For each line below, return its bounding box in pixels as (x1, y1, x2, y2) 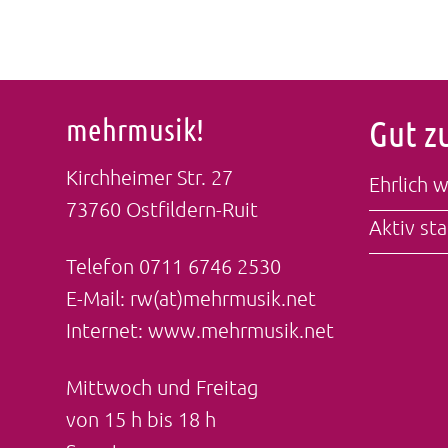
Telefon (65, 254, 139, 278)
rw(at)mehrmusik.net (129, 286, 316, 310)
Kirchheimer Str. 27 (65, 165, 233, 189)
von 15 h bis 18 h (65, 407, 216, 431)
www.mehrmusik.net (147, 318, 334, 342)
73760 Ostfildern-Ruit (65, 197, 258, 221)
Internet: (65, 318, 148, 342)
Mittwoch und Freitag (65, 375, 258, 399)
